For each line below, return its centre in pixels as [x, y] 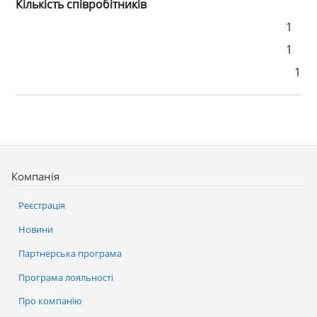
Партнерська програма [70, 253]
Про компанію [50, 301]
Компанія [35, 177]
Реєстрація [42, 206]
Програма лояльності [66, 277]
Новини [36, 230]
